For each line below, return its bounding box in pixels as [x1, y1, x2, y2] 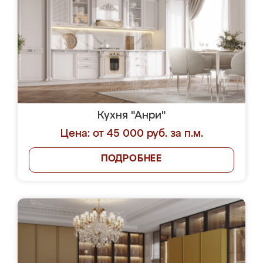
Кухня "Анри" [97, 110, 166, 121]
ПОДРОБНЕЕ [100, 154, 163, 164]
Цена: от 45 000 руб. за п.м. [60, 129, 203, 139]
